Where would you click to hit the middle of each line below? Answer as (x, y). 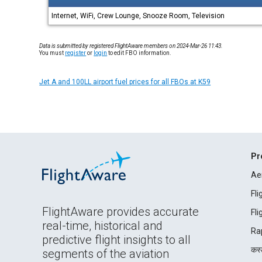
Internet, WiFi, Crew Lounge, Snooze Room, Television (138, 16)
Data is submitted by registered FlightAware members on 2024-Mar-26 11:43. (131, 46)
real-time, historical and (102, 226)
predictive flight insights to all (116, 240)
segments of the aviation (106, 254)
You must (52, 53)
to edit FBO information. (139, 53)
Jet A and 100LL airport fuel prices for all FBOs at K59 (125, 82)
